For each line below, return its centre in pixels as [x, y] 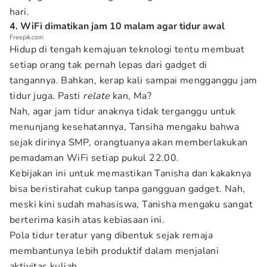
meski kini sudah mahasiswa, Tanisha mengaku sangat [131, 204]
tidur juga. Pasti [46, 96]
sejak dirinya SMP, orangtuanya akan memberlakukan [129, 142]
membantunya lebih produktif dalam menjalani [114, 251]
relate [98, 96]
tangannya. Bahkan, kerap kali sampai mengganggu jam [133, 80]
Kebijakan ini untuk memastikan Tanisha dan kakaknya [131, 173]
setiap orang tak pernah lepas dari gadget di [108, 65]
